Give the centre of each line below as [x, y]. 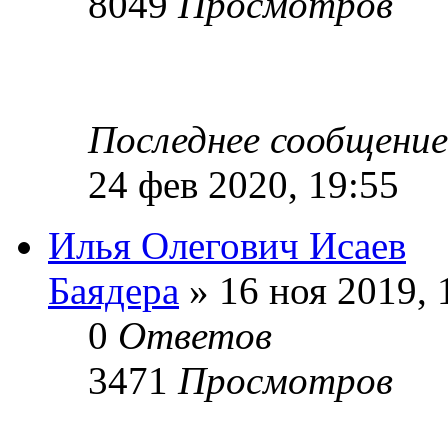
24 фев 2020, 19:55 [243, 184]
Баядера [113, 290]
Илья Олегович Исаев [227, 245]
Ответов [195, 335]
